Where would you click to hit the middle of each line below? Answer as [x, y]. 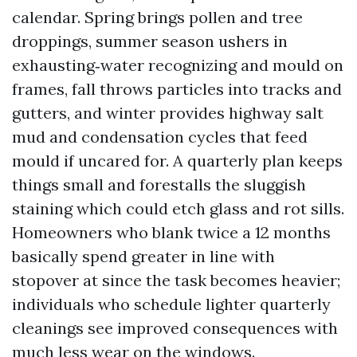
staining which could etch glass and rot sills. [178, 208]
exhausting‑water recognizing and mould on [178, 65]
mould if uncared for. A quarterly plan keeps [177, 161]
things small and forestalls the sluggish [159, 184]
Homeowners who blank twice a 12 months [171, 232]
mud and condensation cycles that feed [160, 137]
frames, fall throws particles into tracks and [177, 89]
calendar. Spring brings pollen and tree [157, 17]
